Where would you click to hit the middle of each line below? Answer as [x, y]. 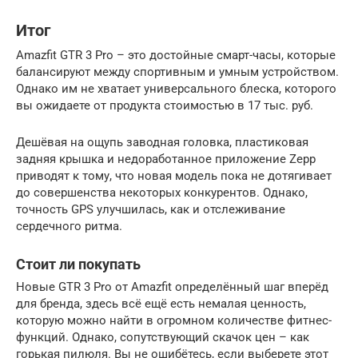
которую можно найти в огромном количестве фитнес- [174, 320]
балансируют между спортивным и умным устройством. [177, 72]
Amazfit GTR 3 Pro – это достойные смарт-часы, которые [176, 55]
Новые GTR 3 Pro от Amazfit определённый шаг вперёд [172, 286]
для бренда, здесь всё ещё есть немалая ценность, [161, 303]
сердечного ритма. [69, 226]
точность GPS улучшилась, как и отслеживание [151, 209]
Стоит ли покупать [78, 264]
